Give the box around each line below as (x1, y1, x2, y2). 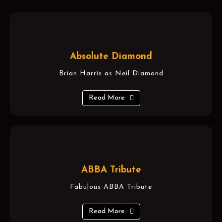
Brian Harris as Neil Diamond (58, 69, 164, 77)
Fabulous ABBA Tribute (70, 183, 152, 191)
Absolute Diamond (70, 52, 152, 61)
